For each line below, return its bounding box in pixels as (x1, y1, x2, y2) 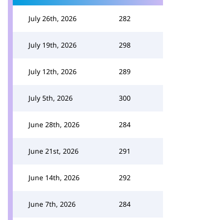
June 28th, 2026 (28, 120, 80, 129)
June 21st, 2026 (28, 146, 79, 156)
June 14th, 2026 (28, 173, 80, 182)
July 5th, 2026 (28, 93, 73, 103)
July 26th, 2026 (28, 14, 77, 23)
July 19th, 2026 (28, 40, 77, 50)
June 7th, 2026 (28, 199, 76, 209)
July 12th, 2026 (28, 67, 77, 76)
